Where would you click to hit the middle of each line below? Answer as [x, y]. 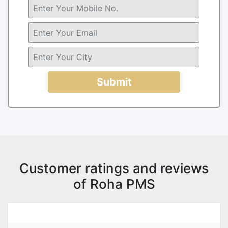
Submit [114, 82]
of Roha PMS [114, 184]
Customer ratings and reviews [114, 168]
